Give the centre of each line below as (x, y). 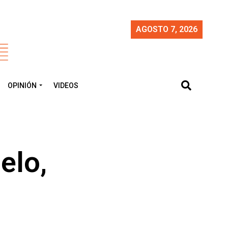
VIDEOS (66, 85)
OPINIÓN (22, 85)
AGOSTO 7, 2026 (167, 29)
